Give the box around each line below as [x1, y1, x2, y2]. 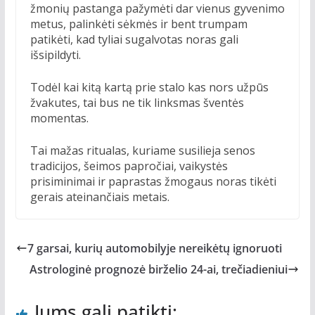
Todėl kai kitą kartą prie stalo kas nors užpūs [30, 79, 269, 96]
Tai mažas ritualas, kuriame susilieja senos [30, 143, 255, 159]
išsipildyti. [30, 47, 81, 63]
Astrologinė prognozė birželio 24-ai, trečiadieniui [30, 262, 288, 278]
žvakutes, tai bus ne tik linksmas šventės [30, 95, 244, 111]
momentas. [30, 110, 89, 127]
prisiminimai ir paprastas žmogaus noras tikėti [30, 174, 276, 190]
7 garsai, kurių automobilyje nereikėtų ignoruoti [27, 240, 282, 257]
